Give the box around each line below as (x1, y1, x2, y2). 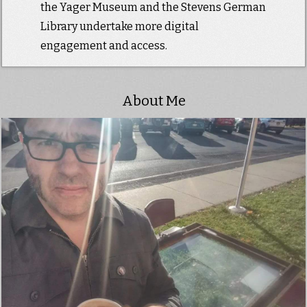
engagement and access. (40, 39, 167, 53)
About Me (121, 92, 186, 110)
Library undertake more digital (40, 20, 199, 34)
